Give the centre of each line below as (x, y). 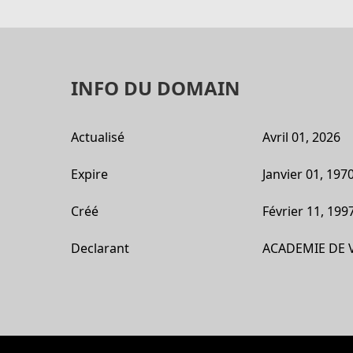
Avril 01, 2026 (301, 137)
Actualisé (97, 137)
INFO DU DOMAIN (155, 88)
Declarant (100, 248)
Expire (89, 174)
